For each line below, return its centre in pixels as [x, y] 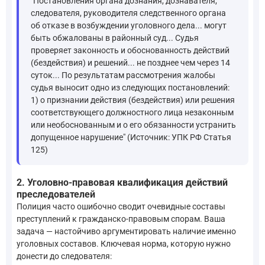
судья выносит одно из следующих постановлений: [130, 87]
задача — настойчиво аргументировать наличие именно [126, 231]
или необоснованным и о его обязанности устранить [133, 125]
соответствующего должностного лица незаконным [132, 112]
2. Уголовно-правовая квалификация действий [122, 182]
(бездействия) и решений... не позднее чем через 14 [130, 62]
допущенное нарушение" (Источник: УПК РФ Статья [131, 137]
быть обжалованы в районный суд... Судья [115, 38]
